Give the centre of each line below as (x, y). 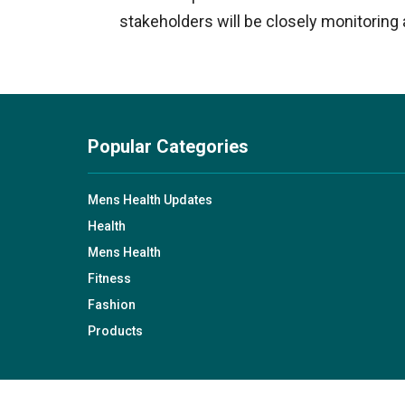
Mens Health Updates (150, 200)
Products (115, 331)
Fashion (112, 305)
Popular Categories (168, 146)
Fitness (109, 278)
